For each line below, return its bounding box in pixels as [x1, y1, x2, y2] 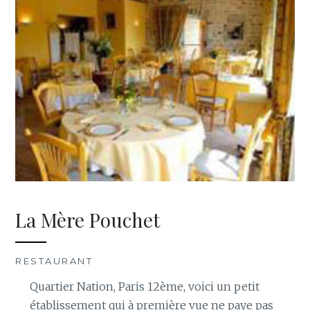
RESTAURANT [15, 255, 93, 266]
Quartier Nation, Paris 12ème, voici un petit [29, 279, 259, 293]
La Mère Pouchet [15, 206, 161, 232]
